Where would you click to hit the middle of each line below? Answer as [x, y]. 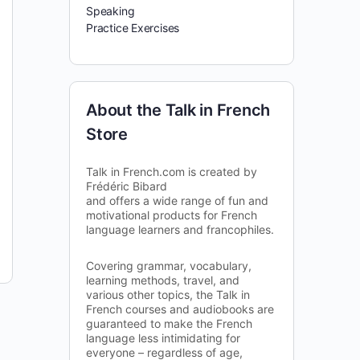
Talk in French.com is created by [172, 172]
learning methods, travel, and [163, 280]
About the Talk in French [178, 110]
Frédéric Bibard [127, 186]
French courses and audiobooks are [180, 309]
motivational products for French [172, 215]
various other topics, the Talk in [168, 295]
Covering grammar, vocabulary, [169, 266]
